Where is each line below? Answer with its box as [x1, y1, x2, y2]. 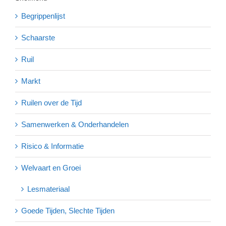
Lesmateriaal [27, 184, 70, 193]
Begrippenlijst [21, 11, 65, 20]
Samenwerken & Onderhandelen [21, 120, 129, 129]
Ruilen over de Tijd [21, 98, 82, 107]
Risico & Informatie [21, 141, 84, 150]
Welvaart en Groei [21, 163, 81, 172]
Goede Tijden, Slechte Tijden [21, 206, 115, 215]
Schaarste [21, 33, 55, 42]
